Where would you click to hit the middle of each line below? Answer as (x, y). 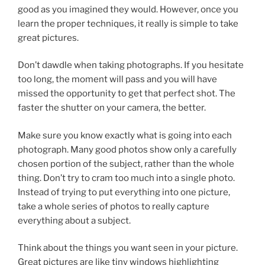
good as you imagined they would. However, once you (128, 9)
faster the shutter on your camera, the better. (112, 108)
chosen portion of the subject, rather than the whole (126, 164)
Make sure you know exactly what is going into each (125, 135)
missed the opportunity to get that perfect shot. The (127, 94)
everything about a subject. (74, 220)
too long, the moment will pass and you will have (117, 80)
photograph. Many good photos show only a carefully (127, 149)
